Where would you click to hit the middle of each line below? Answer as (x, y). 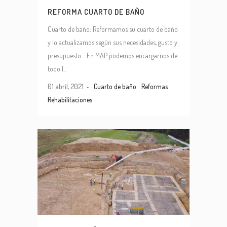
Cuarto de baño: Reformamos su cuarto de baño (113, 29)
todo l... (57, 69)
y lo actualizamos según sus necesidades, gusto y (112, 43)
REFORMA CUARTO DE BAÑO (96, 12)
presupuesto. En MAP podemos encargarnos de (112, 56)
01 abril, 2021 (66, 87)
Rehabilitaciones (70, 100)
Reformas (155, 87)
